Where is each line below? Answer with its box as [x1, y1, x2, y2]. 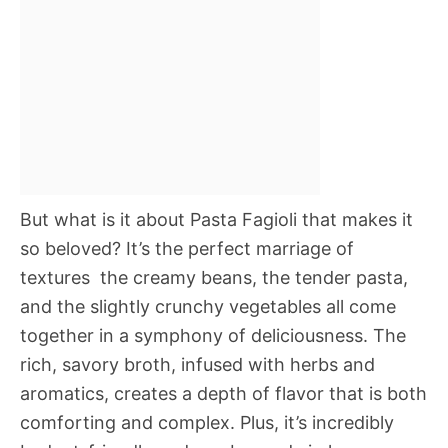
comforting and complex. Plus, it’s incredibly [20, 412, 394, 433]
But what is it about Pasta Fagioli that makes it [20, 209, 413, 230]
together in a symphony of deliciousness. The [20, 325, 406, 346]
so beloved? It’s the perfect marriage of [20, 238, 354, 259]
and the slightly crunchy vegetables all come [20, 296, 396, 317]
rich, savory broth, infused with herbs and [20, 354, 375, 375]
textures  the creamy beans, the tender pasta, [20, 267, 408, 288]
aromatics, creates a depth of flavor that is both [20, 383, 427, 404]
